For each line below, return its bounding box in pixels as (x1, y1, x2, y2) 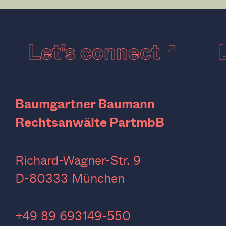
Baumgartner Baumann (15, 96, 165, 111)
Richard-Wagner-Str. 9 (15, 150, 148, 169)
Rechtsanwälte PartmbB (15, 114, 164, 130)
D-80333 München (15, 168, 125, 187)
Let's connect (32, 39, 165, 64)
